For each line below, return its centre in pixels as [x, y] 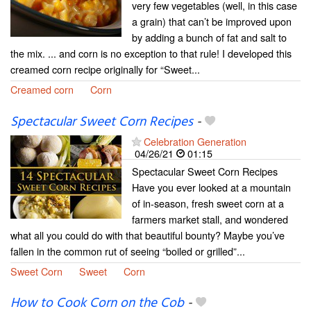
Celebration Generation [195, 141]
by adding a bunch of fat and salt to [209, 37]
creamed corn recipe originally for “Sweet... [105, 69]
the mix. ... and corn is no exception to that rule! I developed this [151, 53]
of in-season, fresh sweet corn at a [208, 203]
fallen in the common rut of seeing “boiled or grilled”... [128, 251]
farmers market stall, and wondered [210, 219]
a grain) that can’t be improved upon [212, 22]
